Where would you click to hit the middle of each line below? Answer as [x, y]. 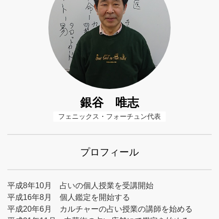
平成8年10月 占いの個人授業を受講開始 [80, 186]
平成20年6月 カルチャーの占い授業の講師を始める [100, 209]
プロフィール [109, 152]
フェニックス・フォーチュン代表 [109, 116]
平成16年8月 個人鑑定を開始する [69, 197]
